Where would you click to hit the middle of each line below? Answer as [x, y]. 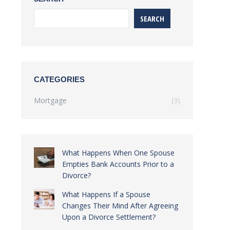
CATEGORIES [59, 79]
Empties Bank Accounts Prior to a [118, 164]
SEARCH [152, 18]
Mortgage [50, 100]
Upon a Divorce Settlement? [109, 217]
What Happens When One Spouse [118, 153]
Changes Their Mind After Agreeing [120, 206]
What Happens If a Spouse [106, 194]
